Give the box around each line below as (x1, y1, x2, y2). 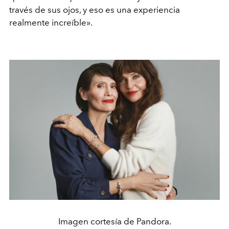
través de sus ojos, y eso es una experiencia (9, 4, 180, 15)
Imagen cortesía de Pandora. (58, 216, 171, 226)
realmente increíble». (9, 17, 93, 28)
